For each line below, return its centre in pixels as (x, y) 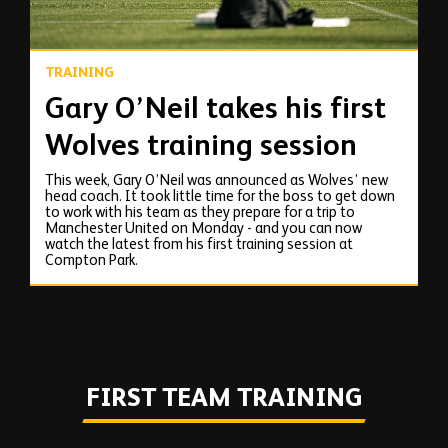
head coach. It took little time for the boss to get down (220, 197)
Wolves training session (201, 146)
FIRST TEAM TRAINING (224, 400)
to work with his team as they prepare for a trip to (200, 213)
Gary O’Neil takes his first (215, 109)
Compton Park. (91, 261)
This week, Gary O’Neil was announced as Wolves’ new (216, 181)
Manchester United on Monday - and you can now (203, 229)
